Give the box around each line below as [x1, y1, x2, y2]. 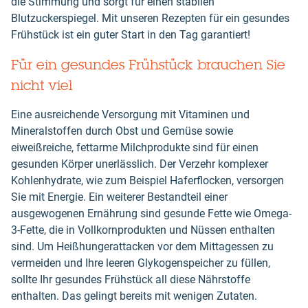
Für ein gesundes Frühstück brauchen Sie [11, 56, 285, 74]
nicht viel [11, 76, 73, 94]
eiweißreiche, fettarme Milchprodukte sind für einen [11, 141, 258, 155]
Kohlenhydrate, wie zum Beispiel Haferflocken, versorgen [11, 174, 284, 188]
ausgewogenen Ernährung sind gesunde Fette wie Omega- [11, 207, 291, 221]
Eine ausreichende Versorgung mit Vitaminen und [11, 108, 250, 122]
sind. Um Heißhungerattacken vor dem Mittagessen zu [11, 240, 274, 254]
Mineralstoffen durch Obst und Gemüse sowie [11, 124, 233, 138]
